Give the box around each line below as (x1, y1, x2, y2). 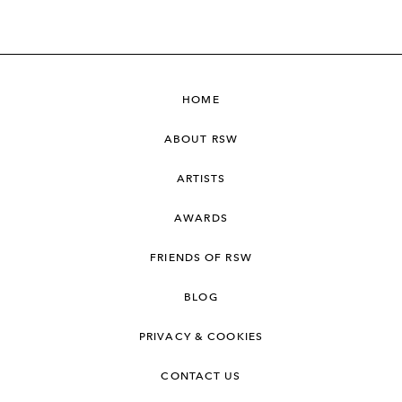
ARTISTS (176, 172, 226, 185)
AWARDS (174, 212, 228, 224)
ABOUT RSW (163, 133, 239, 145)
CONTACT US (161, 370, 241, 382)
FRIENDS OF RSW (150, 251, 252, 264)
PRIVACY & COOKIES (138, 330, 264, 343)
